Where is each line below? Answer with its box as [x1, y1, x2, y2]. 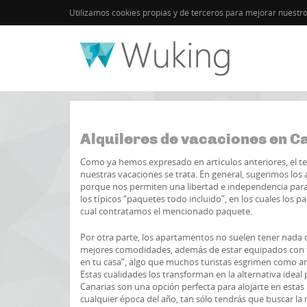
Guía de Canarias [182, 69, 247, 80]
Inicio [70, 69, 90, 80]
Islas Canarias [109, 69, 162, 80]
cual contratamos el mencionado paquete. [80, 205, 252, 217]
